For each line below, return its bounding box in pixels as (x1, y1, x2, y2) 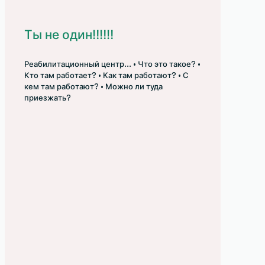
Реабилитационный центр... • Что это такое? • (24, 59, 201, 69)
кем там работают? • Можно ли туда (24, 81, 163, 92)
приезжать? (24, 92, 71, 103)
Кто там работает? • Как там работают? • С (24, 70, 189, 80)
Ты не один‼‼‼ (24, 26, 114, 43)
